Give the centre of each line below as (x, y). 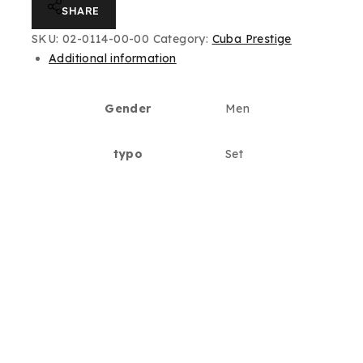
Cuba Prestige (252, 39)
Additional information (113, 58)
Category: (182, 39)
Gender (128, 109)
